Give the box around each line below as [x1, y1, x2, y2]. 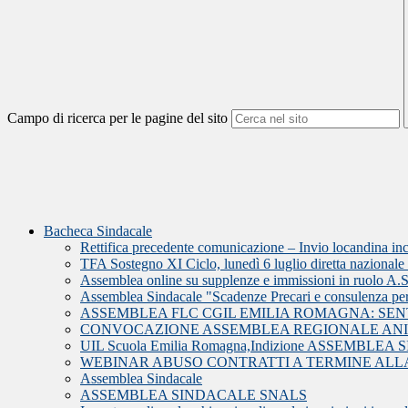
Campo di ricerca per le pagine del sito [7, 110, 228, 127]
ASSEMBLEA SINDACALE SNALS [80, 387, 307, 403]
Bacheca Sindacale [44, 223, 152, 240]
